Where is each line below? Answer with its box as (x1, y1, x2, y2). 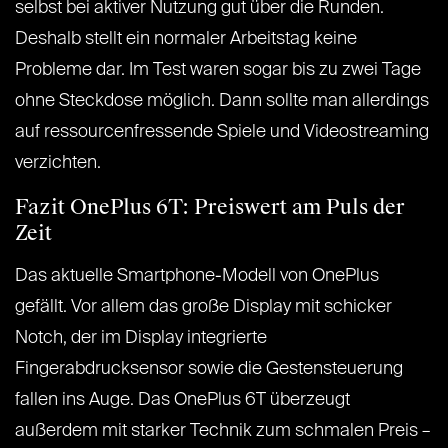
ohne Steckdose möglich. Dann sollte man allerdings (15, 91, 429, 110)
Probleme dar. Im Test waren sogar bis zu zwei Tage (15, 60, 421, 79)
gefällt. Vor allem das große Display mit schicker (15, 297, 392, 316)
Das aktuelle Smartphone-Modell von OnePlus (15, 266, 379, 285)
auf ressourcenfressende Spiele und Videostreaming (15, 122, 429, 141)
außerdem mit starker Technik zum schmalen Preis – (15, 421, 430, 440)
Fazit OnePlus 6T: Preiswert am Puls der (15, 193, 405, 220)
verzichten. (15, 153, 101, 172)
